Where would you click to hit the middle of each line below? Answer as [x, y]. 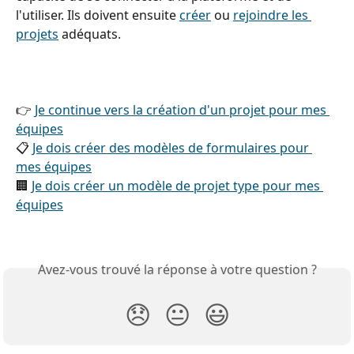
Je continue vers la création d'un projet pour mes [182, 110]
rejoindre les [272, 15]
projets [37, 34]
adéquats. [90, 34]
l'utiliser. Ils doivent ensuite [98, 15]
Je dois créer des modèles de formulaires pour [172, 148]
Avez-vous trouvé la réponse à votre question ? [177, 269]
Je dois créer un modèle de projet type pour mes [177, 186]
